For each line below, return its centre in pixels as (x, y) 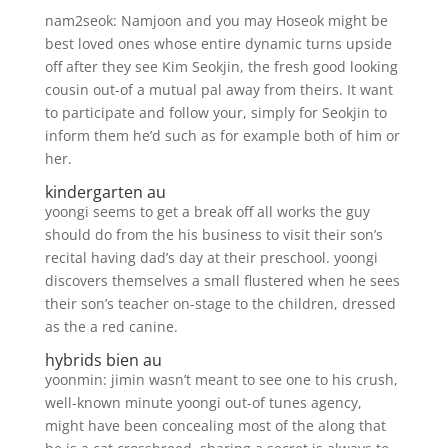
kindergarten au (105, 192)
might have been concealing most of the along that (215, 425)
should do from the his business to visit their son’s (213, 234)
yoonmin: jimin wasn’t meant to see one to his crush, (221, 379)
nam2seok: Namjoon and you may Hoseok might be (216, 20)
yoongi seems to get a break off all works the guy (207, 211)
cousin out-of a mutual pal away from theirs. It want (218, 89)
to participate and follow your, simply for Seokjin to (215, 112)
